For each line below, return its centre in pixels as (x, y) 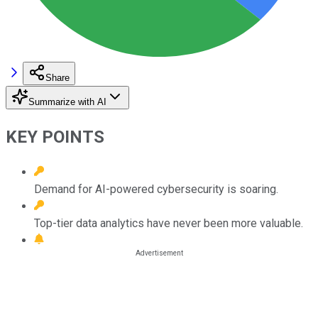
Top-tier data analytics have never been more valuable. (169, 223)
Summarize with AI (67, 102)
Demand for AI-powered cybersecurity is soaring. (156, 189)
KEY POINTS (55, 137)
